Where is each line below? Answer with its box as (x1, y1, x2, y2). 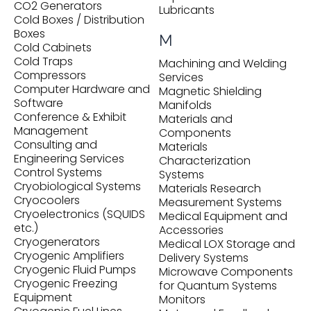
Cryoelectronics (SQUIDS (14, 206, 145, 222)
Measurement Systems (159, 194, 282, 210)
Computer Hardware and (14, 81, 150, 97)
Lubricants (159, 2, 215, 18)
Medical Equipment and (159, 208, 287, 224)
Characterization (159, 153, 251, 169)
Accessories (159, 222, 224, 238)
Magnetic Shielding (159, 83, 262, 99)
